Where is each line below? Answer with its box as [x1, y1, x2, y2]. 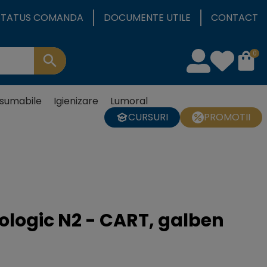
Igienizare [54, 94, 98, 108]
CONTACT [211, 11, 258, 24]
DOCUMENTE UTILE [104, 11, 191, 24]
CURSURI [128, 110, 168, 125]
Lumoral [110, 94, 148, 108]
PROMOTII [204, 110, 250, 125]
